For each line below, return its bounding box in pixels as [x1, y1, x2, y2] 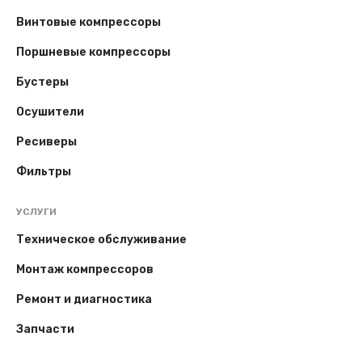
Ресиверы [16, 135, 77, 149]
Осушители [16, 105, 84, 119]
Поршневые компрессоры [16, 45, 170, 59]
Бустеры [16, 75, 69, 89]
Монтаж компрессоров [16, 263, 154, 276]
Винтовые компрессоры [16, 15, 161, 29]
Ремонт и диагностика [16, 293, 152, 306]
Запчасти [16, 322, 74, 336]
